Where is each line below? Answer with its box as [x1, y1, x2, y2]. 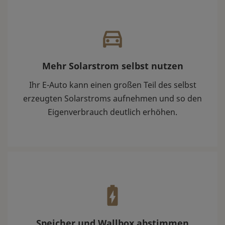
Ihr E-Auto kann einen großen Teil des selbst [29, 79, 196, 91]
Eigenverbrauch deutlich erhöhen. [48, 106, 177, 118]
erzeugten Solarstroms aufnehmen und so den [23, 93, 202, 104]
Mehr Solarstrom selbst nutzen [42, 60, 183, 72]
